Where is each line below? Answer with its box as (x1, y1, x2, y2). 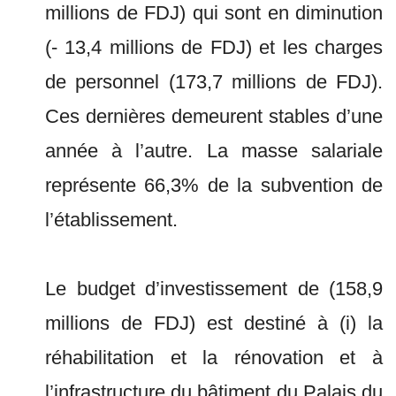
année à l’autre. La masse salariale (45, 140, 383, 162)
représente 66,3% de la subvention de (45, 174, 383, 196)
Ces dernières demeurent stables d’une (45, 105, 383, 127)
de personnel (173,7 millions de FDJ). (45, 71, 383, 93)
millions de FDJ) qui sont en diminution (45, 2, 383, 24)
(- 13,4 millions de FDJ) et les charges (45, 36, 383, 58)
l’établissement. (45, 209, 178, 231)
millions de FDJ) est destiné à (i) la (45, 312, 383, 334)
